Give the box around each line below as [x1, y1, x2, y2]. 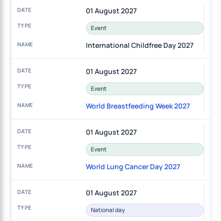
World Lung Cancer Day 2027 [85, 162, 180, 172]
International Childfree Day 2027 [85, 40, 193, 50]
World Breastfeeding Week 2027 [85, 101, 190, 111]
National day [90, 206, 125, 215]
